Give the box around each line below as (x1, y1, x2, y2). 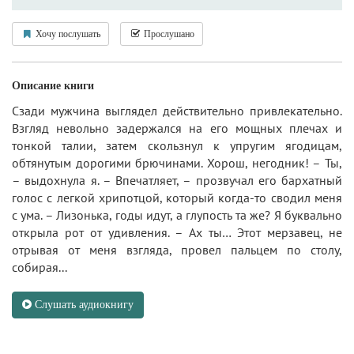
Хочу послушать (33, 28, 100, 40)
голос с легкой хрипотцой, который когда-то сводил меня (12, 190, 342, 206)
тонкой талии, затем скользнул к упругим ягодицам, (12, 137, 342, 154)
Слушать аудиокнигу (32, 299, 134, 311)
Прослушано (141, 28, 194, 40)
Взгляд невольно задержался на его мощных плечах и (12, 120, 342, 137)
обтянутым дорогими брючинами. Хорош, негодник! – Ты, (12, 155, 342, 171)
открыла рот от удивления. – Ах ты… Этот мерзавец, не (12, 224, 342, 241)
